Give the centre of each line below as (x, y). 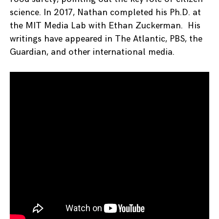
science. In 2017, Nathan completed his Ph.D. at (105, 12)
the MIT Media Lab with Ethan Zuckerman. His (105, 25)
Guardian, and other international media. (92, 52)
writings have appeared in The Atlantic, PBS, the (106, 39)
